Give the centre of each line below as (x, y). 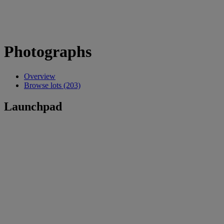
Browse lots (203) (52, 85)
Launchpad (33, 106)
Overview (40, 76)
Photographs (48, 52)
